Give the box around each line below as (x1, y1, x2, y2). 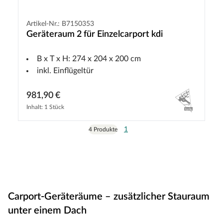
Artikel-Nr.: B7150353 (26, 20, 94, 28)
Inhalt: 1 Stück (26, 104, 64, 111)
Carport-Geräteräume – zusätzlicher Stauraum (8, 192, 210, 202)
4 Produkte (88, 126, 117, 133)
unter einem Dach (8, 206, 87, 216)
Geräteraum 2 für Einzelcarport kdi (26, 30, 163, 39)
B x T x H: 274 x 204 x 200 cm (37, 55, 141, 63)
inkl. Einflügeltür (37, 67, 94, 75)
